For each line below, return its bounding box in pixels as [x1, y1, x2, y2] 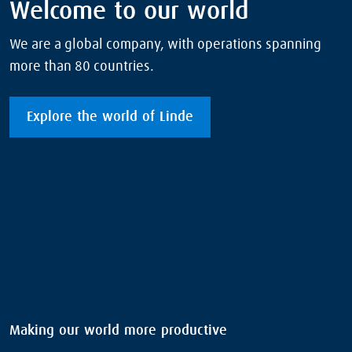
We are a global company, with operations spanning [9, 37, 321, 52]
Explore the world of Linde [27, 109, 193, 124]
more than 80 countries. [9, 59, 154, 74]
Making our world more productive [9, 324, 227, 339]
